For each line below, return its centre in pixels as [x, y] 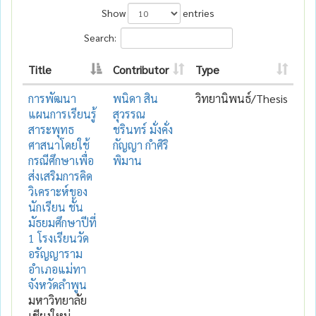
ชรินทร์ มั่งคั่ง [143, 129]
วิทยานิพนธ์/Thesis [242, 98]
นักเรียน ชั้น [56, 207]
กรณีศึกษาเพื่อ [61, 160]
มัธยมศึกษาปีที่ [62, 222]
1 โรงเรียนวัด [59, 238]
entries [197, 12]
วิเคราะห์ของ [58, 191]
